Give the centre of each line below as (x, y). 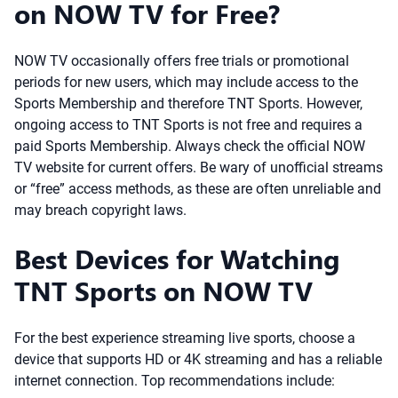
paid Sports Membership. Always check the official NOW (190, 146)
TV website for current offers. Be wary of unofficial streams (199, 167)
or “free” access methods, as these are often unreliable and (198, 189)
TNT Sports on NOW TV (163, 291)
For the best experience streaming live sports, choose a (185, 338)
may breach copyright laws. (100, 210)
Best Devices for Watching (177, 259)
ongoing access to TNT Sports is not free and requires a (188, 125)
